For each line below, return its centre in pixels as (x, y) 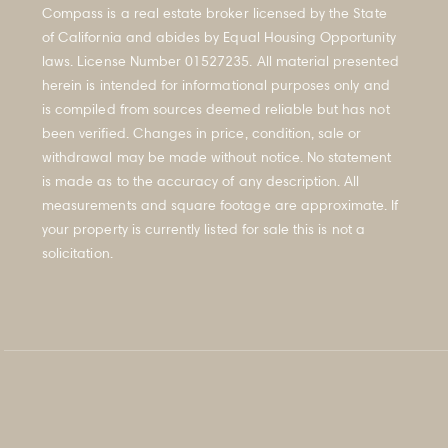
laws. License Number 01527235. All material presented (220, 60)
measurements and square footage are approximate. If (220, 204)
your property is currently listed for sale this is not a (203, 228)
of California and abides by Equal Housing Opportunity (219, 36)
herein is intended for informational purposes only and (216, 84)
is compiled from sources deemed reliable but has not (216, 108)
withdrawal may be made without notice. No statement (217, 156)
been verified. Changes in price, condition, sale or (202, 132)
